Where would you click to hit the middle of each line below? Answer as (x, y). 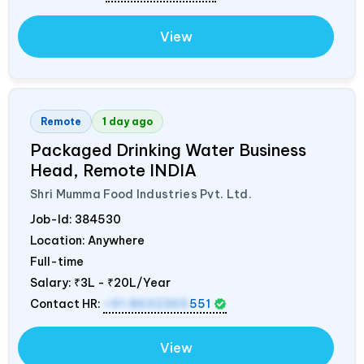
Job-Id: (52, 219)
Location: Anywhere (87, 240)
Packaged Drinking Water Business (168, 149)
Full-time (57, 261)
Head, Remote (90, 170)
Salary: (52, 282)
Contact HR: (67, 303)
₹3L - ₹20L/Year (122, 282)
